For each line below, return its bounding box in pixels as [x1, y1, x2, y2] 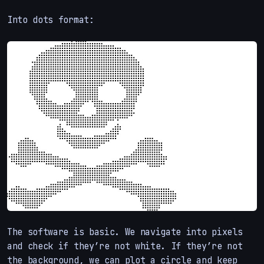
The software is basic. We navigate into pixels [7, 225, 243, 238]
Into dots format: [7, 14, 94, 27]
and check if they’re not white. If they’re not [7, 239, 243, 252]
